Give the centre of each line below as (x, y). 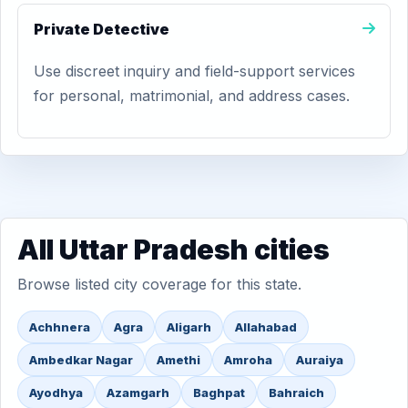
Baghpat (219, 393)
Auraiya (320, 360)
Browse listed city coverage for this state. (159, 284)
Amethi (178, 360)
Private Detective (102, 29)
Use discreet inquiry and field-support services (194, 71)
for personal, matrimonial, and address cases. (192, 96)
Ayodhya (56, 393)
